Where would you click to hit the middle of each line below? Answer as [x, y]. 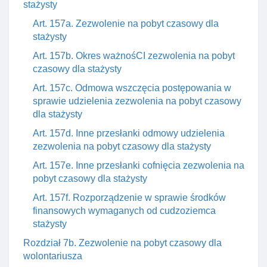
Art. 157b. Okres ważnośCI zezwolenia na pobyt [134, 56]
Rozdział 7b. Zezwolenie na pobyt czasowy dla [122, 243]
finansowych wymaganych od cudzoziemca [124, 211]
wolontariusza [53, 256]
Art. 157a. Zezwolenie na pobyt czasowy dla [126, 24]
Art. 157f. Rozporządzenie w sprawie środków [129, 198]
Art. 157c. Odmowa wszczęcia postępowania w [132, 88]
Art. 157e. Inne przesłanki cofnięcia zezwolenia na [139, 165]
